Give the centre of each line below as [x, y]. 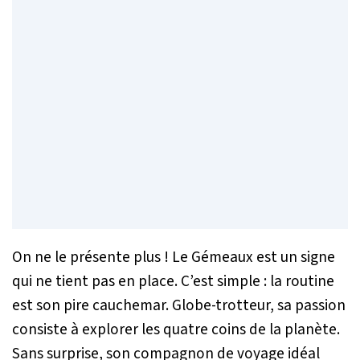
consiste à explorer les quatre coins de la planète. [176, 329]
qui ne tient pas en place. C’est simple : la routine [173, 281]
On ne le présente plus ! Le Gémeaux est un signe [174, 257]
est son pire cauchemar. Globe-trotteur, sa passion [179, 305]
